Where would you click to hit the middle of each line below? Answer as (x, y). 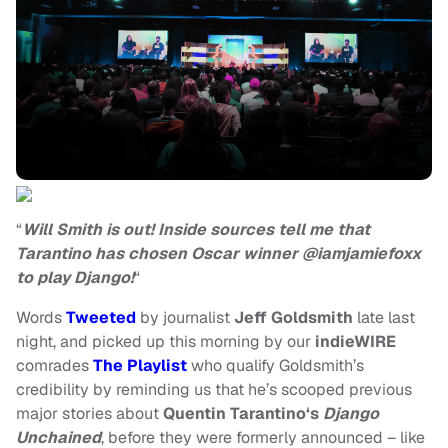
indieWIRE (353, 342)
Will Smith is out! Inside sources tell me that (196, 230)
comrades (54, 366)
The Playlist (140, 366)
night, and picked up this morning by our (163, 342)
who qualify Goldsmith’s (275, 366)
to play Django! (75, 278)
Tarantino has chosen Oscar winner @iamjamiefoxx (218, 254)
